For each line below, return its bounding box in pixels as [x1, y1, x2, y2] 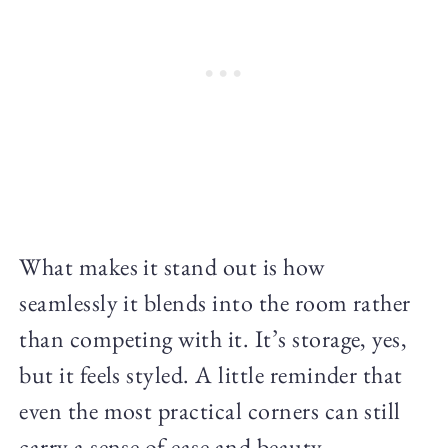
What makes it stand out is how [19, 250, 325, 282]
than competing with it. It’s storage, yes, [19, 322, 408, 354]
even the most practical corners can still [19, 394, 401, 426]
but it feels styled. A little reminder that [19, 358, 403, 390]
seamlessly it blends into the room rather [19, 286, 411, 318]
